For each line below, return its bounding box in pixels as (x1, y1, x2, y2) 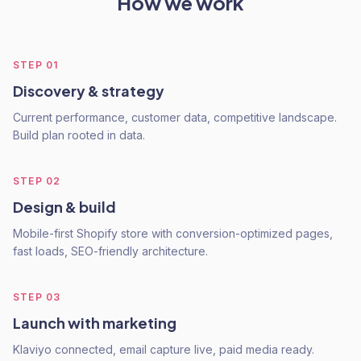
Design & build (13, 197, 116, 216)
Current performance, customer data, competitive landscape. (13, 110, 337, 124)
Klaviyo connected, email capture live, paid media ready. (13, 342, 314, 356)
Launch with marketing (13, 313, 176, 332)
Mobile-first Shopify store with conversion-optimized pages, (13, 226, 333, 240)
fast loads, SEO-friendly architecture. (13, 244, 208, 258)
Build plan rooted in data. (13, 128, 145, 142)
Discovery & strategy (13, 81, 164, 100)
